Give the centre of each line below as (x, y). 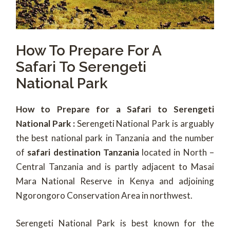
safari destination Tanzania (83, 152)
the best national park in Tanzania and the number (115, 138)
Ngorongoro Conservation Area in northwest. (104, 196)
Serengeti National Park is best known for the (115, 223)
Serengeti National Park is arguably (146, 124)
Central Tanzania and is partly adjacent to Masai (115, 167)
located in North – (177, 152)
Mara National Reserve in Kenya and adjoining (115, 181)
